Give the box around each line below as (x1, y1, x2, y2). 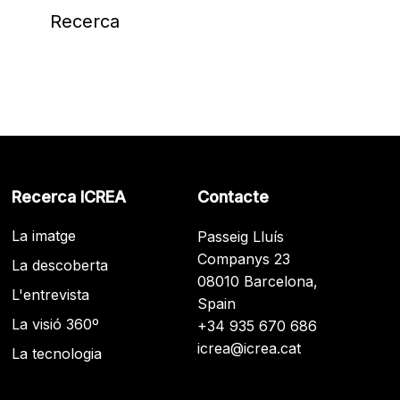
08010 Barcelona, (196, 272, 318, 290)
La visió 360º (12, 315, 100, 333)
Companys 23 (196, 250, 290, 268)
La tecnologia (12, 345, 103, 362)
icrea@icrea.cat (196, 339, 301, 357)
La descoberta (12, 256, 109, 274)
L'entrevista (12, 286, 90, 304)
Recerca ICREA (12, 187, 127, 206)
